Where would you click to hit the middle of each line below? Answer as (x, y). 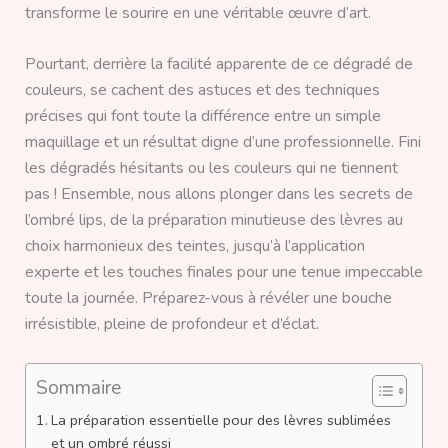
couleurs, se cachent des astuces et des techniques (202, 90)
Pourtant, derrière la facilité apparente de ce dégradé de (218, 64)
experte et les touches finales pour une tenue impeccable (223, 272)
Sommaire (78, 387)
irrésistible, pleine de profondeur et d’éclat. (171, 324)
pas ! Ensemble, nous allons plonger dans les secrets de (218, 194)
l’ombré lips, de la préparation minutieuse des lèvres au (213, 220)
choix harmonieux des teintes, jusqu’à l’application (194, 246)
